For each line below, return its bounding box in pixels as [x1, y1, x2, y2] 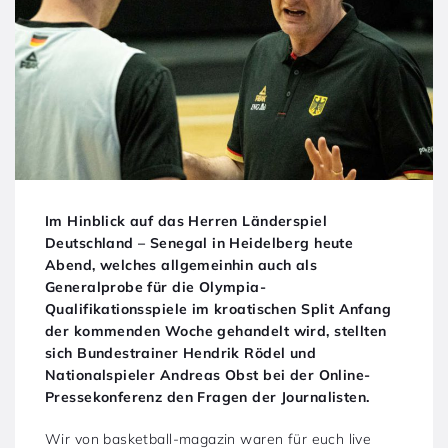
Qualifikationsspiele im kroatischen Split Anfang [45, 299, 392, 318]
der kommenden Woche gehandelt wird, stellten [45, 321, 387, 340]
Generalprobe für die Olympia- [45, 277, 267, 296]
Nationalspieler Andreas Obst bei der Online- [45, 365, 371, 384]
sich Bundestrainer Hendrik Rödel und [45, 343, 317, 362]
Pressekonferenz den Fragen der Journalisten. [45, 387, 370, 406]
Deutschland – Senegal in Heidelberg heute [45, 233, 354, 252]
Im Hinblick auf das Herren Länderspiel [45, 211, 327, 230]
